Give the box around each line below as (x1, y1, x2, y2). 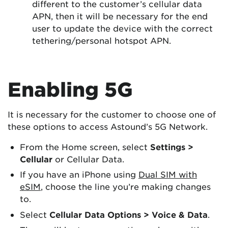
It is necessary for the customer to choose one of (8, 109, 216, 119)
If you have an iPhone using (20, 169, 138, 180)
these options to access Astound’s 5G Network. (8, 121, 208, 131)
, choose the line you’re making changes (41, 181, 211, 192)
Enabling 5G (8, 78, 133, 100)
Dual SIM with (138, 169, 197, 180)
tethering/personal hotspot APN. (32, 35, 171, 45)
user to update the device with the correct (32, 23, 213, 33)
